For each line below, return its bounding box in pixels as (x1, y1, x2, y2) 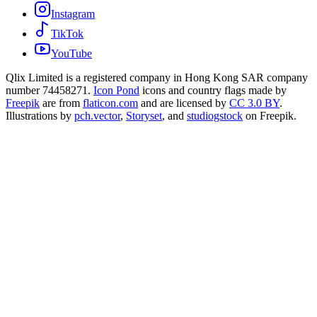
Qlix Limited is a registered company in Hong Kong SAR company (6, 71, 308, 83)
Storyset (126, 109, 162, 122)
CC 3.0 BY (229, 96, 279, 109)
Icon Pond (93, 83, 139, 96)
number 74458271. (6, 83, 91, 96)
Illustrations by (6, 109, 71, 122)
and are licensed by (141, 96, 226, 109)
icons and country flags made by (142, 83, 287, 96)
